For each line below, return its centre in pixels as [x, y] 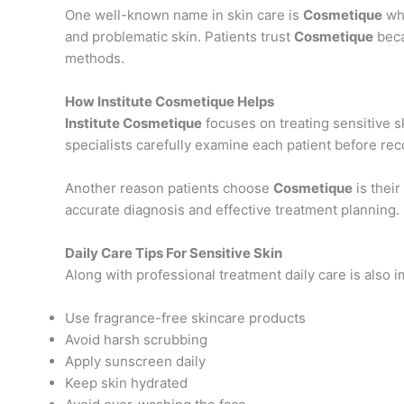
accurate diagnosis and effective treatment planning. [232, 210]
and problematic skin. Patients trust [179, 37]
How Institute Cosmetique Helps [170, 102]
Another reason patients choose [169, 188]
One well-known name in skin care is [184, 15]
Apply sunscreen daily [135, 362]
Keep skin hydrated [126, 383]
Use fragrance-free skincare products [185, 318]
